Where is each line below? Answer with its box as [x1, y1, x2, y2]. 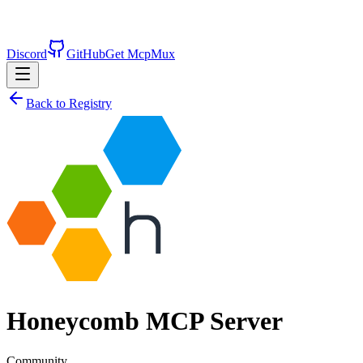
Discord [6, 47, 47, 61]
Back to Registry [26, 96, 112, 110]
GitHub [66, 47, 105, 61]
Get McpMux [105, 47, 175, 61]
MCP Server [139, 306, 283, 336]
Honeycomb [6, 306, 139, 336]
